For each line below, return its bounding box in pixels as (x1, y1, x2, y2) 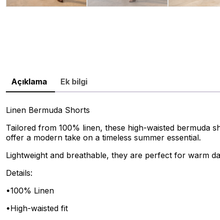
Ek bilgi (60, 76, 87, 86)
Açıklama (11, 76, 47, 86)
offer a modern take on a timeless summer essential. (6, 132, 201, 142)
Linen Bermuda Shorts (6, 105, 90, 115)
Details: (6, 167, 32, 178)
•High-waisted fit (6, 203, 68, 213)
